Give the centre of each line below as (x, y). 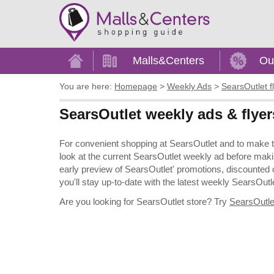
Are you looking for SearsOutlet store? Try (144, 201)
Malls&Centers (168, 61)
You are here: (86, 87)
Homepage (136, 87)
